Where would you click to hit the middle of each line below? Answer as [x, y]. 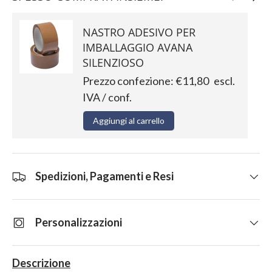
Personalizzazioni [79, 223]
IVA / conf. [107, 97]
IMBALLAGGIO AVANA [138, 48]
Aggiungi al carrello [129, 121]
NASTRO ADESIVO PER [139, 32]
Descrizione [41, 263]
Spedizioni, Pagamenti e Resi [104, 176]
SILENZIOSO [113, 63]
